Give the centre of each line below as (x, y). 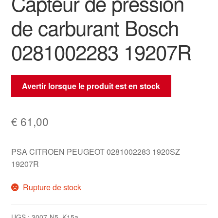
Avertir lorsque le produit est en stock (91, 86)
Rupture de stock (52, 187)
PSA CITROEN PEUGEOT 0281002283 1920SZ (95, 151)
